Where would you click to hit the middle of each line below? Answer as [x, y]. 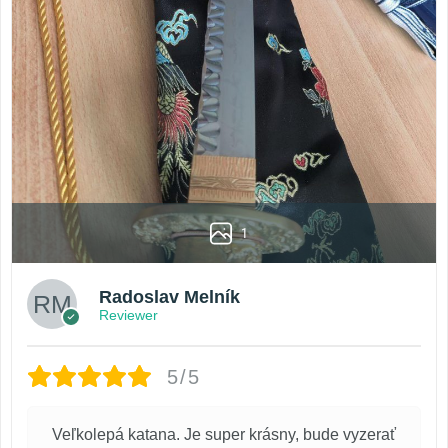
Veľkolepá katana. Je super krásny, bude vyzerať [224, 435]
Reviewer [128, 314]
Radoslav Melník [169, 296]
